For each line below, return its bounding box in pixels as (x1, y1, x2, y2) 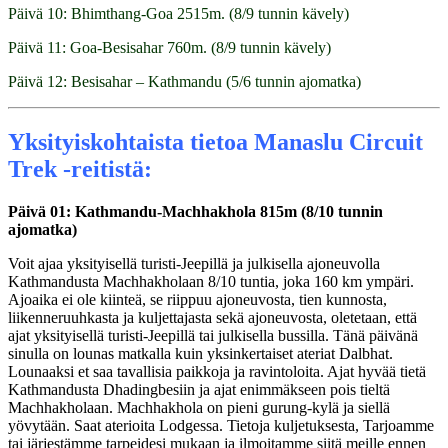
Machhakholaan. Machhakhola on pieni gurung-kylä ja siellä (8, 399, 390, 417)
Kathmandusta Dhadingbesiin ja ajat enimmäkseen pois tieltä (8, 381, 390, 399)
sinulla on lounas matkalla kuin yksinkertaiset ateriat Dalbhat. (8, 345, 393, 363)
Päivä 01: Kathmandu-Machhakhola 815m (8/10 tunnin (8, 203, 383, 221)
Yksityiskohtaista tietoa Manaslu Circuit (8, 129, 423, 156)
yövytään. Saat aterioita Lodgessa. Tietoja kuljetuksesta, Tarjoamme (8, 417, 434, 435)
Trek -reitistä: (8, 156, 152, 183)
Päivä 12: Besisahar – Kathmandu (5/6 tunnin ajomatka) (8, 73, 361, 91)
